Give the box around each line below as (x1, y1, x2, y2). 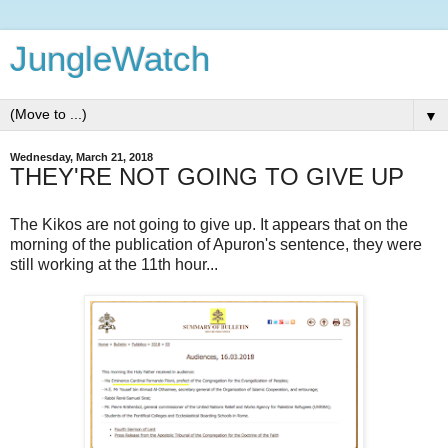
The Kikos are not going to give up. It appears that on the (10, 215, 408, 233)
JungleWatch (10, 40, 210, 78)
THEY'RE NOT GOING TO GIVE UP (10, 163, 404, 190)
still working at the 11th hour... (10, 255, 218, 273)
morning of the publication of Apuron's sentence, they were (10, 235, 422, 253)
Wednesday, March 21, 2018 (10, 151, 153, 163)
